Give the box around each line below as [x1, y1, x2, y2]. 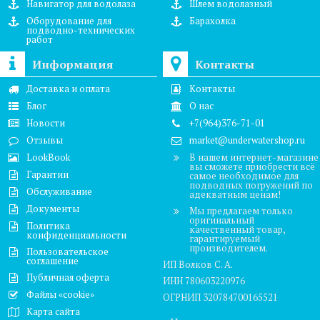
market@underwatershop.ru [189, 134, 306, 147]
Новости [26, 116, 65, 130]
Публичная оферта [26, 271, 109, 284]
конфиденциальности [26, 229, 126, 242]
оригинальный [189, 214, 255, 227]
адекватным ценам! [189, 188, 281, 201]
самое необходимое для [189, 169, 299, 183]
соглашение [26, 254, 79, 268]
